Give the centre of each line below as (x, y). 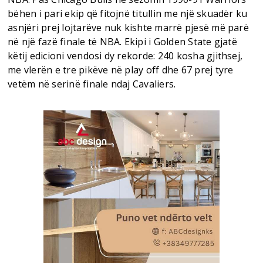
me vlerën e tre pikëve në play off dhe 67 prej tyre (121, 70)
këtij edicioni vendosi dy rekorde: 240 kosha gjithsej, (125, 55)
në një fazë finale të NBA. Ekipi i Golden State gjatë (122, 41)
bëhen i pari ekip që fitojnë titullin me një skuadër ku (128, 13)
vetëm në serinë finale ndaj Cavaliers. (92, 84)
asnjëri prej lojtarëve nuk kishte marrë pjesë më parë (128, 27)
